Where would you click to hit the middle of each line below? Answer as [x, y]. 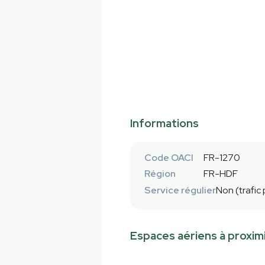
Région [160, 174]
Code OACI [169, 158]
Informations [164, 124]
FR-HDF [221, 174]
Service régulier [180, 190]
